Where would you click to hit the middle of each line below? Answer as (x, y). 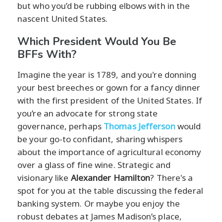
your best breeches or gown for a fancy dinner (109, 88)
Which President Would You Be (97, 42)
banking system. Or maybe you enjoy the (99, 204)
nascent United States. (63, 19)
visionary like (44, 178)
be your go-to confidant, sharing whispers (100, 139)
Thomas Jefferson (139, 126)
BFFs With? (47, 55)
